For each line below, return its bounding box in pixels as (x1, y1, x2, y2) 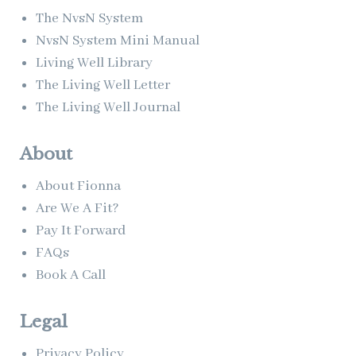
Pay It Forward (36, 221, 126, 239)
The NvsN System (36, 9, 143, 27)
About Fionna (36, 176, 121, 195)
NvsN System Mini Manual (36, 31, 199, 49)
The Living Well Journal (36, 98, 180, 116)
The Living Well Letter (36, 75, 170, 94)
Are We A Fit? (36, 199, 119, 217)
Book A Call (36, 265, 106, 284)
